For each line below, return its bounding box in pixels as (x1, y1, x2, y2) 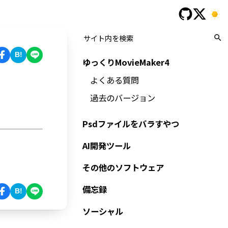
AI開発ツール (82, 139, 131, 152)
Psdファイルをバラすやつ (82, 118, 180, 130)
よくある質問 (90, 74, 139, 86)
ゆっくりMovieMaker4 (82, 56, 170, 68)
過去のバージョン (90, 92, 155, 104)
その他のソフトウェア (82, 161, 164, 174)
